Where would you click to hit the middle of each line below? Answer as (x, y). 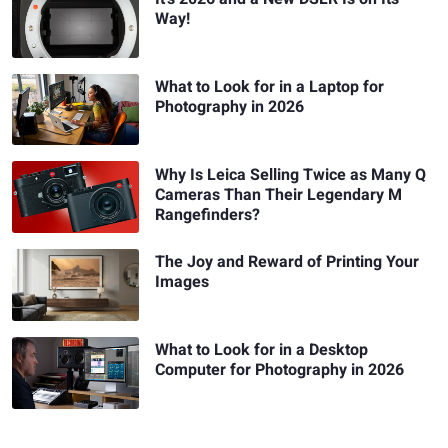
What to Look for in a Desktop (262, 350)
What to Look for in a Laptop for (270, 86)
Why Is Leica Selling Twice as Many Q (291, 174)
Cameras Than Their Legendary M (279, 194)
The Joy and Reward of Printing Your (287, 262)
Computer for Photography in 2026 (280, 370)
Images (182, 282)
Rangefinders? (208, 214)
